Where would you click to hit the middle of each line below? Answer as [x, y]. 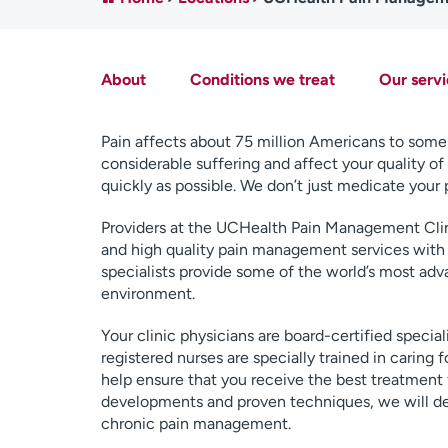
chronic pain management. [195, 423]
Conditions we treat [262, 79]
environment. [147, 293]
